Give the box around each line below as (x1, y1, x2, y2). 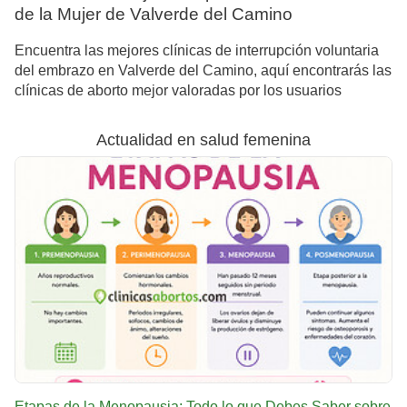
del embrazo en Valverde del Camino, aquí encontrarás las (15, 62, 392, 78)
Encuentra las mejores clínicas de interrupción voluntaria (15, 42, 379, 58)
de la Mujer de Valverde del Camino (15, 4, 293, 24)
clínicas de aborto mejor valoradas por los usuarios (15, 82, 342, 98)
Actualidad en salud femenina (96, 130, 311, 149)
